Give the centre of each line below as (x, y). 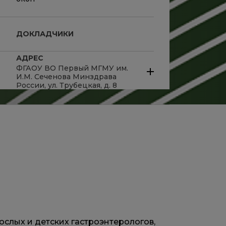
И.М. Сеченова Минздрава (66, 76)
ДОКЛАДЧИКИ (45, 34)
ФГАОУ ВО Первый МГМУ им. (72, 68)
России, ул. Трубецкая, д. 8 (67, 85)
